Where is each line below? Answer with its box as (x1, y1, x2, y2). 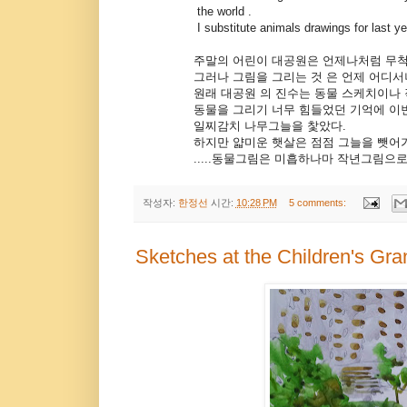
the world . (134, 4, 252, 18)
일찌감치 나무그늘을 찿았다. (134, 118, 346, 133)
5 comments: (289, 196, 350, 208)
